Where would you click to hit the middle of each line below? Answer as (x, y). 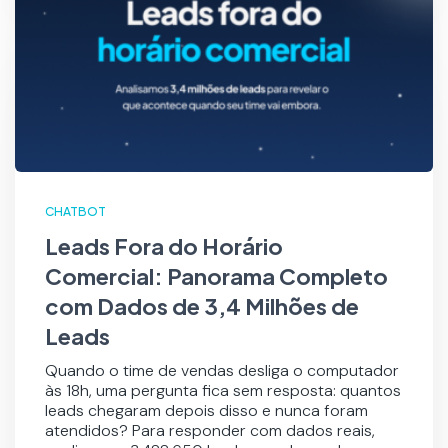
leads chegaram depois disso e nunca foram (206, 411)
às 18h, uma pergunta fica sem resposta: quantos (223, 391)
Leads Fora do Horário (164, 246)
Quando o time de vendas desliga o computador (222, 371)
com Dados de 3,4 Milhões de (202, 306)
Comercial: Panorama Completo (216, 276)
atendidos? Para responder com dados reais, (210, 431)
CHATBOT (75, 212)
